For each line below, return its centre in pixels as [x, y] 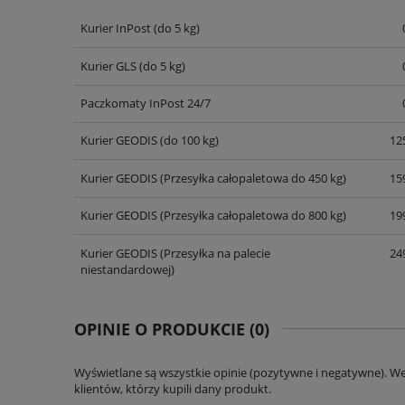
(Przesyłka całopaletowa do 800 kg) [251, 216]
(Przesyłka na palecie [213, 253]
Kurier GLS [108, 66]
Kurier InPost [115, 28]
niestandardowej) [127, 269]
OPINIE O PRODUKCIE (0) [172, 329]
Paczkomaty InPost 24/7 [145, 103]
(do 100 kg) [188, 141]
